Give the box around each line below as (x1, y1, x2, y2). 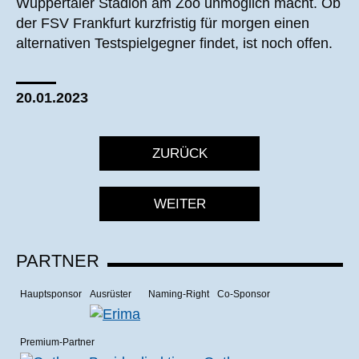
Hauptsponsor (20, 288, 82, 300)
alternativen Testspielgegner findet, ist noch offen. (16, 35, 333, 51)
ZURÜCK (151, 146, 208, 161)
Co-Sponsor (217, 288, 270, 300)
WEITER (153, 196, 206, 212)
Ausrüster (90, 288, 131, 300)
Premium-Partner (20, 337, 95, 348)
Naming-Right (148, 288, 209, 300)
